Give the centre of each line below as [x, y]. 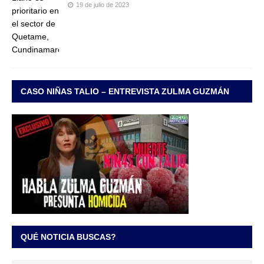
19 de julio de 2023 [103, 5]
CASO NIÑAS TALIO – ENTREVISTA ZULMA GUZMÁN [125, 92]
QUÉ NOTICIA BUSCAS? [68, 237]
